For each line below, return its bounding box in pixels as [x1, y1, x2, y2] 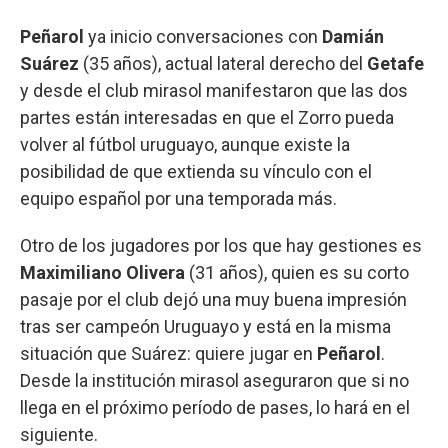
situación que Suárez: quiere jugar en [20, 342, 317, 364]
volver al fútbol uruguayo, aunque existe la [20, 133, 350, 155]
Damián [322, 25, 384, 47]
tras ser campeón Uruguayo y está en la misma [20, 315, 391, 337]
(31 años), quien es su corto [185, 261, 409, 283]
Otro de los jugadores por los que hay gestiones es [20, 234, 422, 256]
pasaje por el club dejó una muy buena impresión [20, 288, 407, 310]
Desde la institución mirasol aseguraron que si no [20, 369, 409, 391]
